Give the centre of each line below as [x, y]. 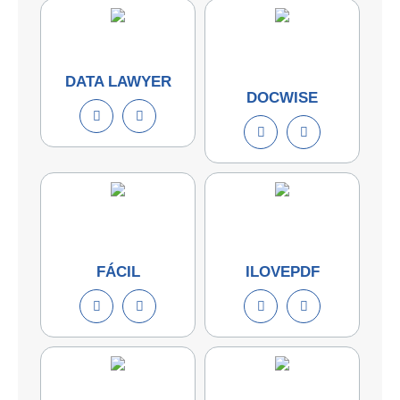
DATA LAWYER [118, 81]
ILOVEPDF [282, 271]
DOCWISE [282, 97]
